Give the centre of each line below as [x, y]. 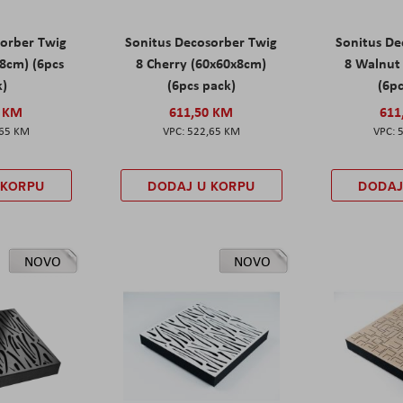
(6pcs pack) [201, 84]
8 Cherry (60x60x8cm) [201, 63]
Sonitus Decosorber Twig [201, 41]
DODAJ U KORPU [201, 186]
